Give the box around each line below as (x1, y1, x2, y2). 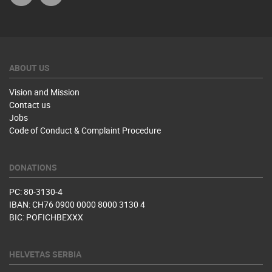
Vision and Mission (9, 86, 80, 98)
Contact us (9, 99, 50, 110)
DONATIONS (9, 161, 57, 173)
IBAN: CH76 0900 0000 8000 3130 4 (9, 199, 145, 210)
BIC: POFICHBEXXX (9, 211, 83, 223)
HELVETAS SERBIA (9, 248, 81, 260)
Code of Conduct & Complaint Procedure (9, 124, 161, 136)
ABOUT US (9, 62, 50, 73)
